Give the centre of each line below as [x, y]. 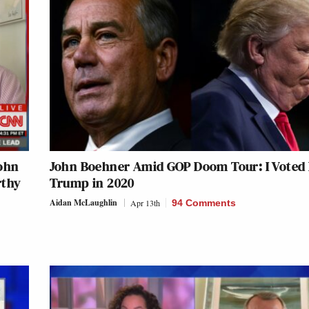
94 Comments [203, 203]
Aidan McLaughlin [83, 203]
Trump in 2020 [92, 183]
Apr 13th [145, 203]
